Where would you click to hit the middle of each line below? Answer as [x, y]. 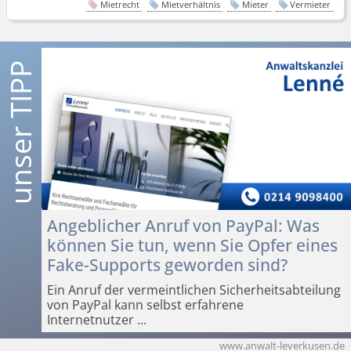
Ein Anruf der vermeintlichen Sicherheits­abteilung [194, 289]
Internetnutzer [90, 319]
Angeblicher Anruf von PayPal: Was [183, 225]
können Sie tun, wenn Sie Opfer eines [192, 244]
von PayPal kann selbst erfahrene [145, 304]
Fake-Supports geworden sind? [167, 264]
